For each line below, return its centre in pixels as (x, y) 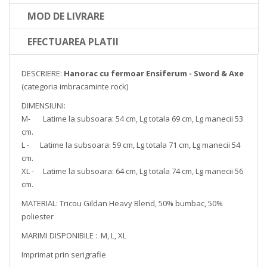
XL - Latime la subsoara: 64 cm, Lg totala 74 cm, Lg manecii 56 (132, 171)
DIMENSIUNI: (44, 106)
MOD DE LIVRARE (66, 16)
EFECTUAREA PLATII (73, 42)
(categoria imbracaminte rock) (75, 87)
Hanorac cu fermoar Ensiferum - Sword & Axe (154, 74)
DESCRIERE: (43, 74)
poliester (38, 217)
